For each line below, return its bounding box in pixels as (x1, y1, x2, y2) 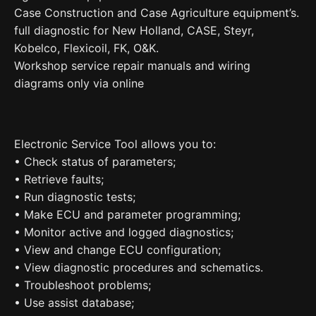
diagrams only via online (14, 76, 144, 91)
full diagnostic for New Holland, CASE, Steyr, (14, 23, 254, 38)
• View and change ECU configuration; (14, 242, 221, 257)
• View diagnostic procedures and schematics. (14, 260, 263, 274)
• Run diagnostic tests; (14, 189, 135, 204)
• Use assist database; (14, 295, 134, 310)
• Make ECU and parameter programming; (14, 207, 241, 221)
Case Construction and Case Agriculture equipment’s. (14, 6, 299, 20)
